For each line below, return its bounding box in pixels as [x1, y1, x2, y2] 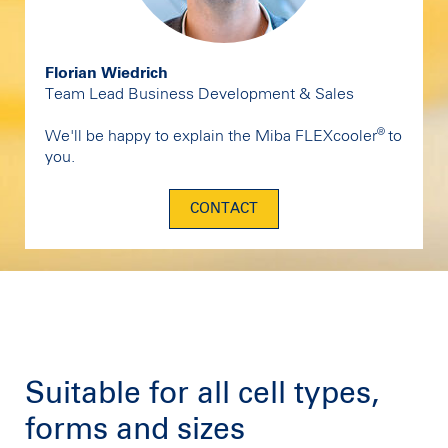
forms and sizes [25, 415, 245, 446]
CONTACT [190, 201, 258, 216]
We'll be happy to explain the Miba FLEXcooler [45, 128, 377, 145]
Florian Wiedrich [45, 65, 168, 82]
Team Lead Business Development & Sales [45, 86, 354, 103]
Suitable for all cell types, [25, 379, 379, 410]
